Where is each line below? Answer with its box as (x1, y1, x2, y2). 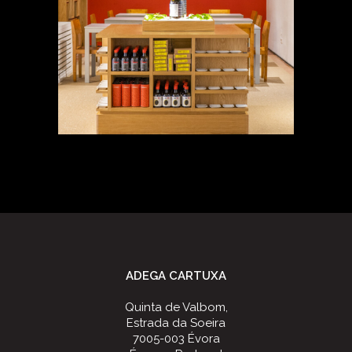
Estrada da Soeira (126, 316, 225, 331)
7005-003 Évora (132, 332, 220, 346)
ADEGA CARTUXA (126, 269, 226, 284)
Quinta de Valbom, (124, 300, 228, 315)
